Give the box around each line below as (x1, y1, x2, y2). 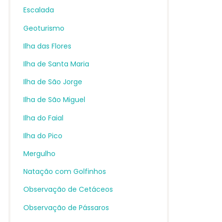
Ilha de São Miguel (23, 95, 85, 105)
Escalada (23, 5, 54, 15)
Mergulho (23, 148, 55, 159)
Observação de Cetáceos (23, 184, 113, 195)
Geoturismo (23, 23, 64, 33)
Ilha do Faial (23, 112, 63, 123)
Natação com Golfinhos (23, 166, 106, 177)
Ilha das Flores (23, 41, 71, 51)
